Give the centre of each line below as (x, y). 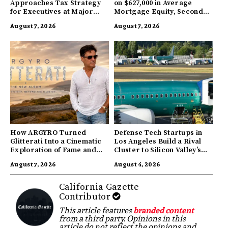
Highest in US (138, 21)
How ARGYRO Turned (48, 133)
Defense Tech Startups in (158, 133)
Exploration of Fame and (53, 150)
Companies (30, 21)
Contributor (86, 197)
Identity (24, 159)
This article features (96, 211)
